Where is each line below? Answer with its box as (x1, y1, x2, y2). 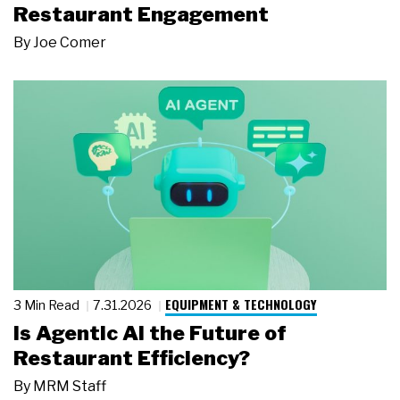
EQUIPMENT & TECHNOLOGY (165, 294, 317, 313)
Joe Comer (33, 33, 106, 51)
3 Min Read (13, 296, 82, 312)
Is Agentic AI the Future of (13, 321, 287, 346)
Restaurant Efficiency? (13, 346, 250, 371)
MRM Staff (33, 378, 106, 396)
